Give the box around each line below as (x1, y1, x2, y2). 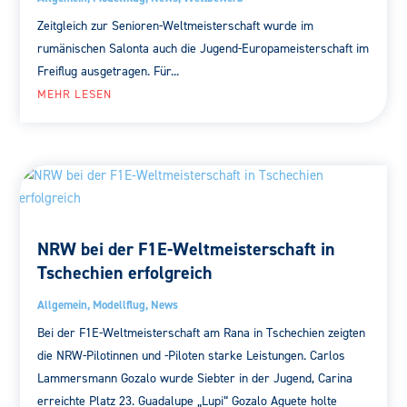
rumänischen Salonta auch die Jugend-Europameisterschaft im (37, 40, 370, 58)
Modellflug (93, 296, 146, 313)
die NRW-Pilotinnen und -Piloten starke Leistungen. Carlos (37, 346, 346, 364)
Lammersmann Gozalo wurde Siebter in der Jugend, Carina (37, 369, 353, 387)
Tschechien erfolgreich (37, 260, 213, 284)
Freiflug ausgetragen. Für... (37, 63, 180, 81)
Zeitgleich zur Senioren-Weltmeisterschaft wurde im (37, 17, 314, 35)
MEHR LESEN (37, 86, 113, 103)
